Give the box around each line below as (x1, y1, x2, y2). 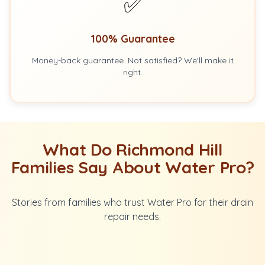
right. (122, 67, 143, 77)
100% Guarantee (90, 32, 175, 46)
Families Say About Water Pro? (11, 157, 254, 177)
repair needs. (104, 211, 161, 222)
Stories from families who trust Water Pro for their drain (12, 196, 253, 208)
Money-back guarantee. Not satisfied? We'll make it (31, 55, 234, 66)
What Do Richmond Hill (43, 139, 222, 160)
